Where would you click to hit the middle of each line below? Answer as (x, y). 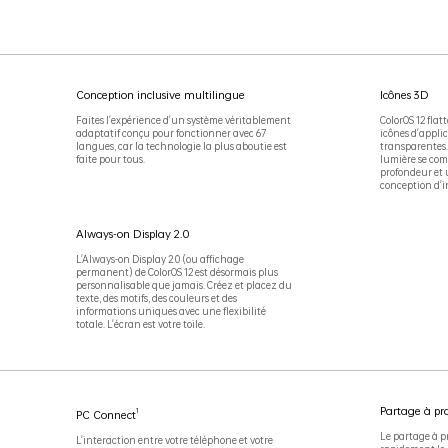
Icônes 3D (404, 95)
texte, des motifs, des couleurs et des (156, 298)
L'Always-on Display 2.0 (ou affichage (159, 259)
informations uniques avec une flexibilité (170, 311)
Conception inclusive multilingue (160, 95)
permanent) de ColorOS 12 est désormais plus (176, 272)
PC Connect (105, 414)
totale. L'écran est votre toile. (140, 324)
